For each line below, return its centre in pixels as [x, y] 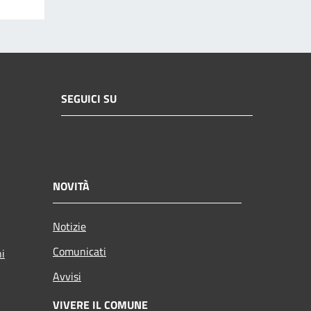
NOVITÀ [71, 186]
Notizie [69, 227]
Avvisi [67, 277]
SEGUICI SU [89, 98]
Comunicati [79, 252]
